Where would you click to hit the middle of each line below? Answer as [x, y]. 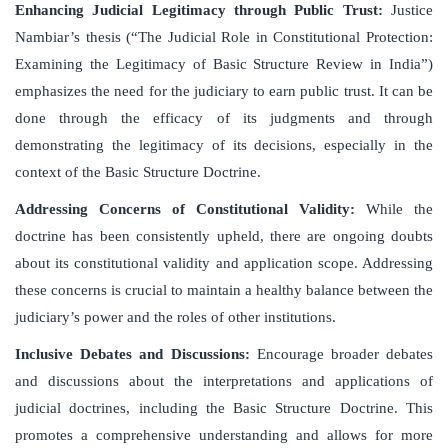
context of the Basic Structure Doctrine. [138, 172]
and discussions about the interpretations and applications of [224, 381]
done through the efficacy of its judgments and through [224, 118]
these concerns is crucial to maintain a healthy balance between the [224, 290]
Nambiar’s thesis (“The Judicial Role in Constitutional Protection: [224, 37]
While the [399, 209]
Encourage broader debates [341, 354]
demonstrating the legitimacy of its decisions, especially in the [224, 145]
